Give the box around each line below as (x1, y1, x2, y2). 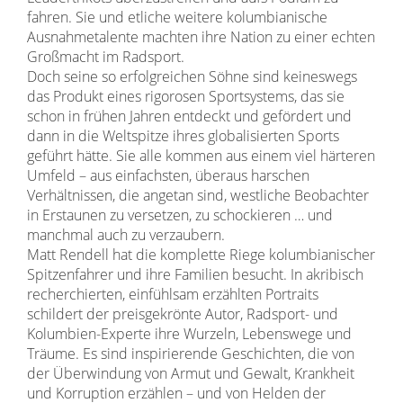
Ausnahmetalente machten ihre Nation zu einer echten (27, 27, 375, 47)
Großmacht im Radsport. (27, 47, 184, 67)
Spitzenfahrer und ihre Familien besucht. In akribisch (27, 264, 363, 284)
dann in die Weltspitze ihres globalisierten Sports (27, 126, 339, 146)
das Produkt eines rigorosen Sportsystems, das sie (27, 86, 345, 106)
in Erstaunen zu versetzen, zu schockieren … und (27, 205, 333, 225)
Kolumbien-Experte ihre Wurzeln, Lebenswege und (27, 324, 352, 344)
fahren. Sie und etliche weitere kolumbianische (27, 7, 327, 27)
